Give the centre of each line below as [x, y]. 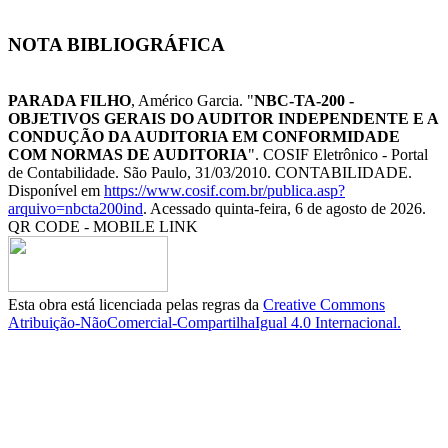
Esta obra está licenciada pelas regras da [135, 305]
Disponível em [56, 191]
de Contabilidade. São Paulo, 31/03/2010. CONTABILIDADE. [210, 173]
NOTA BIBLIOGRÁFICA [116, 44]
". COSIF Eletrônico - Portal [338, 155]
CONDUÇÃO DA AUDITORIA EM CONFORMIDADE [204, 137]
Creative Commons [324, 305]
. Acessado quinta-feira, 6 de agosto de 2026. [284, 209]
